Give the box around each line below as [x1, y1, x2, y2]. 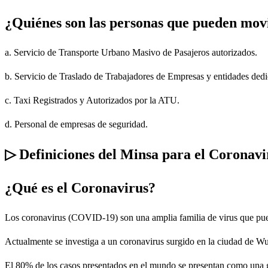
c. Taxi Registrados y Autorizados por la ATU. [5, 95, 179, 106]
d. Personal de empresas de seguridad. [5, 119, 148, 130]
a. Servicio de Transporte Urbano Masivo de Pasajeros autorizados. [5, 47, 257, 58]
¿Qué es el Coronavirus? [5, 179, 156, 196]
